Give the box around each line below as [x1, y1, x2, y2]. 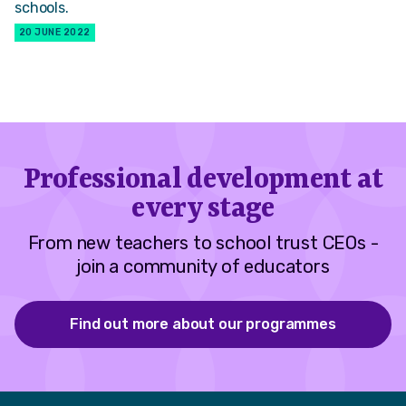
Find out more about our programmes [70, 314, 336, 333]
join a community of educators [76, 256, 330, 278]
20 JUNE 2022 [19, 25, 91, 38]
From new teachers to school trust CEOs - [27, 232, 379, 255]
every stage [131, 193, 275, 227]
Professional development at [23, 164, 383, 198]
